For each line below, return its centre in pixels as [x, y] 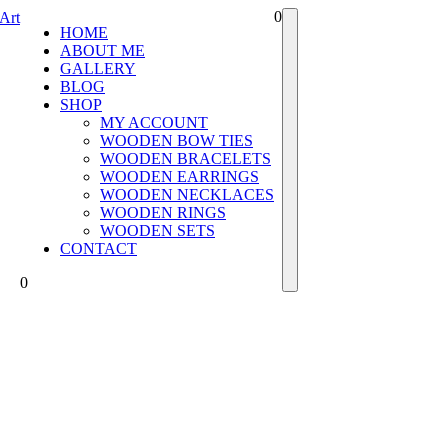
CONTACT [98, 248]
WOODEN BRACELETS [185, 158]
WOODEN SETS [157, 230]
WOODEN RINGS [163, 212]
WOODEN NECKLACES [187, 194]
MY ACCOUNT [154, 122]
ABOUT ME [102, 50]
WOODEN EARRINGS [179, 176]
